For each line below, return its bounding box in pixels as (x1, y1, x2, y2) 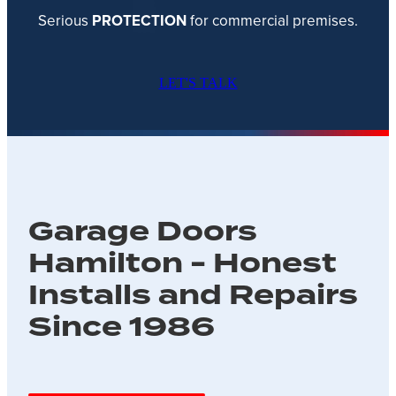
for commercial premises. (190, 10, 358, 32)
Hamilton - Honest (28, 242, 337, 284)
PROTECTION (92, 10, 190, 32)
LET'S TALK (158, 75, 238, 91)
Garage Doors (28, 210, 257, 252)
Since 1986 (28, 306, 215, 347)
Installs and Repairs (28, 274, 358, 316)
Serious (38, 10, 92, 32)
